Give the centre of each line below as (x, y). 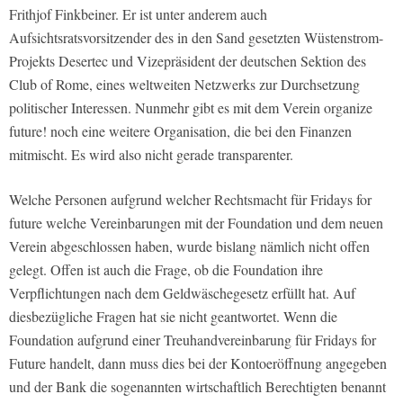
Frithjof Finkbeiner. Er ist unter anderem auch (138, 14)
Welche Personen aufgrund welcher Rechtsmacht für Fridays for (190, 200)
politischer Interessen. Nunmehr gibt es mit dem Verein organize (191, 108)
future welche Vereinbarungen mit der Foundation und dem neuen (196, 223)
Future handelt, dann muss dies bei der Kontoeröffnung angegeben (198, 363)
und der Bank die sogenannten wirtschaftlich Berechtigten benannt (197, 387)
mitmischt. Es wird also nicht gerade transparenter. (151, 155)
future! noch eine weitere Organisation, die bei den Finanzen (180, 131)
